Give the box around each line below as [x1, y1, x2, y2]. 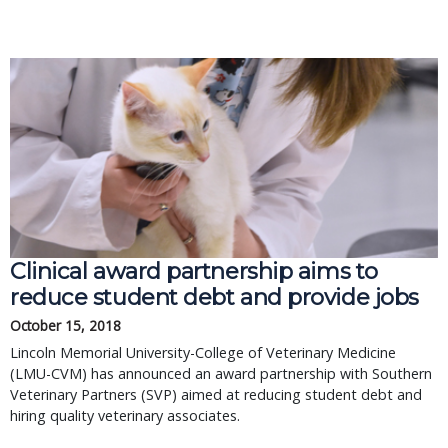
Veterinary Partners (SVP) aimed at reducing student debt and [10, 385, 422, 404]
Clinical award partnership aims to [10, 257, 378, 285]
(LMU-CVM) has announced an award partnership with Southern [10, 364, 432, 383]
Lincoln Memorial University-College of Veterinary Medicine [10, 343, 396, 362]
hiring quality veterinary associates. [10, 406, 240, 425]
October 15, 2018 [10, 316, 121, 335]
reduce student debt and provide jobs [10, 283, 419, 311]
